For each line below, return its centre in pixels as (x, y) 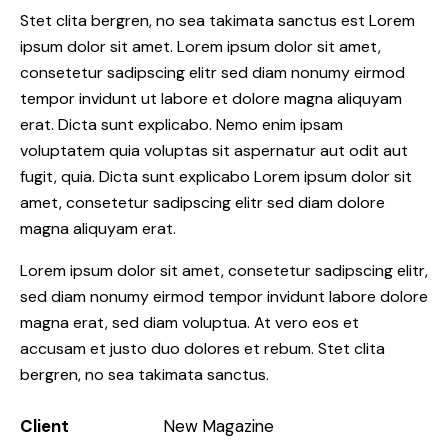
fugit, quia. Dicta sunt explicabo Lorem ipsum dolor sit (216, 176)
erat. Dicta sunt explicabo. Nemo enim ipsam (181, 124)
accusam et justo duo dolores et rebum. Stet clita (202, 348)
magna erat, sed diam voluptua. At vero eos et (189, 322)
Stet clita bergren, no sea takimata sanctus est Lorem (217, 20)
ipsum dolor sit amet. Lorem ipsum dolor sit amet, (200, 46)
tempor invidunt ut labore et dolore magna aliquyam (211, 98)
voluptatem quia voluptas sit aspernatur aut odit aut (214, 150)
